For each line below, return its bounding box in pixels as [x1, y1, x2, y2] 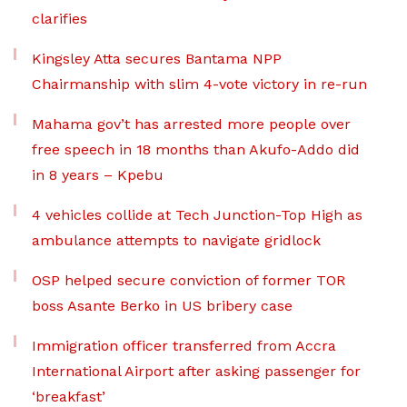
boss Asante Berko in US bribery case [32, 297, 293, 314]
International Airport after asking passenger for [32, 362, 361, 380]
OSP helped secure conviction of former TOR [32, 272, 345, 289]
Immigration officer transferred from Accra [32, 337, 336, 354]
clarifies [32, 10, 87, 27]
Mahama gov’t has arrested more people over [32, 115, 351, 133]
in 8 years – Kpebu [32, 166, 164, 184]
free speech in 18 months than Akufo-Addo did [32, 141, 360, 158]
